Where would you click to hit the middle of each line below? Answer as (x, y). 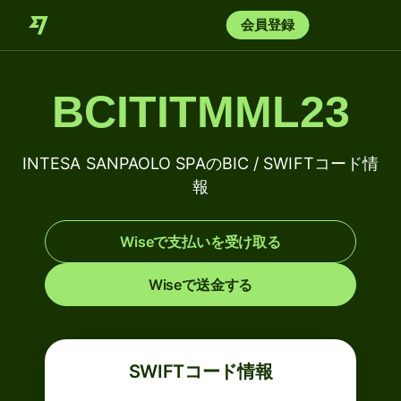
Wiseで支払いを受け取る (200, 242)
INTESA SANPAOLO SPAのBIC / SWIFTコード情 (200, 163)
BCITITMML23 (200, 112)
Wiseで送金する (200, 285)
